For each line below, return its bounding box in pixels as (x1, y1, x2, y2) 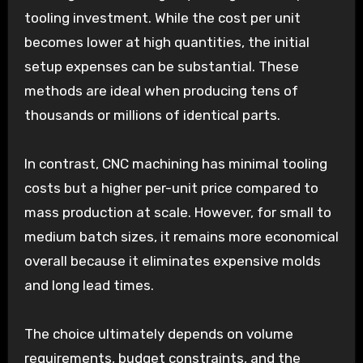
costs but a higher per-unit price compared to (23, 179, 318, 196)
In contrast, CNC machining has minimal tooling (23, 155, 327, 172)
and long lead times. (23, 276, 154, 293)
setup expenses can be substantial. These (23, 58, 299, 75)
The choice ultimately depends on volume (23, 325, 293, 342)
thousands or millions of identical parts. (23, 106, 280, 123)
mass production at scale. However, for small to (23, 203, 331, 220)
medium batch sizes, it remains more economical (23, 228, 339, 245)
